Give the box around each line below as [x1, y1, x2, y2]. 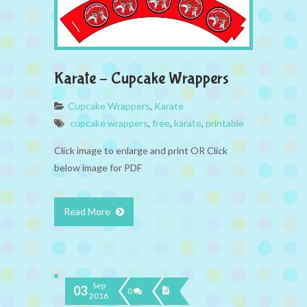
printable [206, 116, 244, 129]
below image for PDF [54, 161, 142, 173]
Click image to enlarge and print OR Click [54, 144, 228, 156]
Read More [64, 205, 112, 217]
